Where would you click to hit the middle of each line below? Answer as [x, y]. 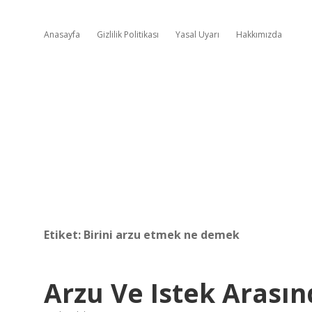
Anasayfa [62, 34]
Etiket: [64, 235]
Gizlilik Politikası [128, 34]
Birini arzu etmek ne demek [162, 235]
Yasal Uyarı [197, 34]
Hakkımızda [259, 34]
